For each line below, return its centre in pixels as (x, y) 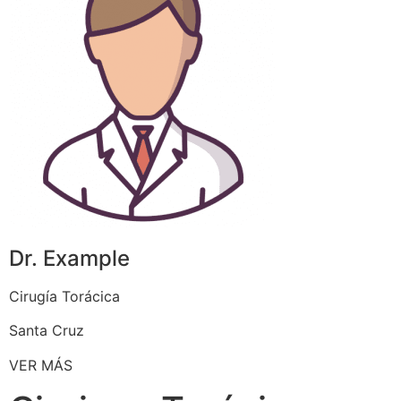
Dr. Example (69, 258)
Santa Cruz (47, 331)
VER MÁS (41, 365)
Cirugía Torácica (64, 296)
